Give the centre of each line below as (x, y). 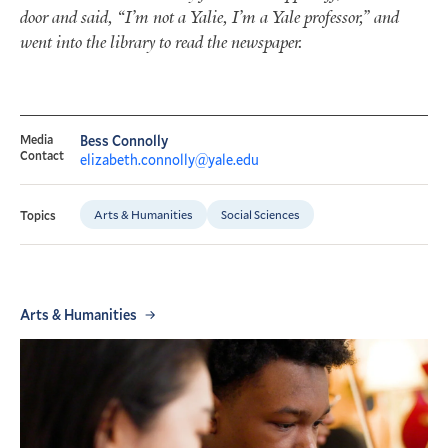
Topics (38, 214)
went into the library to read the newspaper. (161, 42)
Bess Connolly (124, 141)
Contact (42, 155)
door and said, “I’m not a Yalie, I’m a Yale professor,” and (209, 17)
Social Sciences (260, 214)
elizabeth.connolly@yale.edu (169, 160)
